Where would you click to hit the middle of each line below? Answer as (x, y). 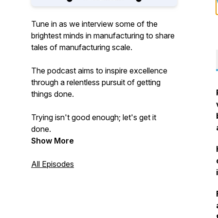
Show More (53, 141)
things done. (53, 94)
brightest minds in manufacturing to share (103, 36)
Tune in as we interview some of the (94, 24)
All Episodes (53, 164)
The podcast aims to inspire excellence (99, 71)
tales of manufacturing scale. (82, 47)
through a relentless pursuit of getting (96, 82)
